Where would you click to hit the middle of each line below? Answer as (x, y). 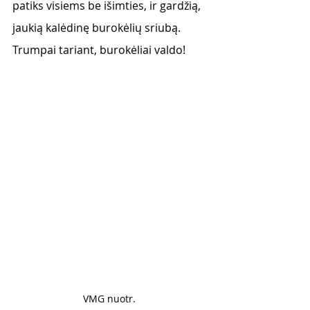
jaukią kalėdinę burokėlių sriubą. (98, 28)
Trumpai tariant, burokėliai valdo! (100, 50)
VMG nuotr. (111, 299)
